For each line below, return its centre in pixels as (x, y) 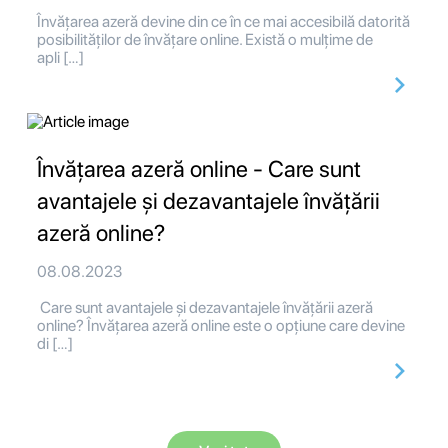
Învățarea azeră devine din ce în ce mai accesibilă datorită (223, 22)
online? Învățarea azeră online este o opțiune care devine (221, 326)
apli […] (60, 58)
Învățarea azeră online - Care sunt (199, 169)
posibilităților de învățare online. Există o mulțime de (205, 40)
